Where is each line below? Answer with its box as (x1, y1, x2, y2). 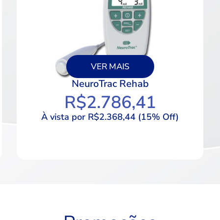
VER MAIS (90, 60, 130, 72)
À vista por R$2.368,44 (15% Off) (41, 111, 179, 123)
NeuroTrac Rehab (71, 77, 149, 90)
